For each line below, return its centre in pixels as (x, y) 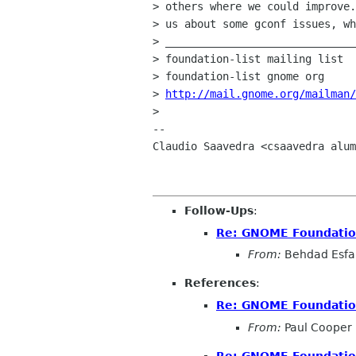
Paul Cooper (317, 327)
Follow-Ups (219, 211)
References (220, 283)
